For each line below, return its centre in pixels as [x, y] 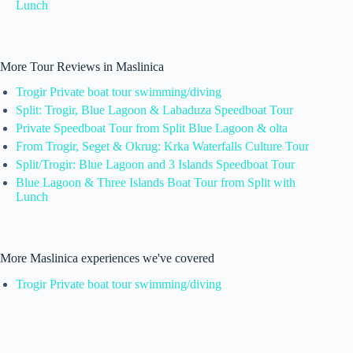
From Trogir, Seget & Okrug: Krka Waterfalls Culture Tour [162, 147]
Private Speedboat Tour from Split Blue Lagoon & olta [152, 128]
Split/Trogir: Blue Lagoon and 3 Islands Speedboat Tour [155, 165]
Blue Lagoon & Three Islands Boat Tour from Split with [156, 183]
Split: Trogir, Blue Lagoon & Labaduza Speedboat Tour [154, 110]
